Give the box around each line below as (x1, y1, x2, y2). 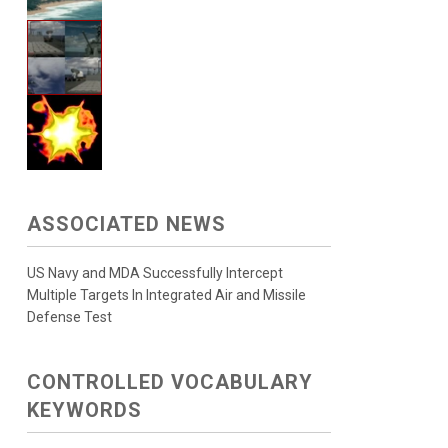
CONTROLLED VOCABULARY (26, 370, 313, 394)
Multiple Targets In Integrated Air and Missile (26, 287, 306, 303)
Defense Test (26, 309, 112, 325)
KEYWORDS (26, 398, 142, 422)
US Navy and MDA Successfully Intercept (26, 265, 283, 281)
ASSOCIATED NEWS (26, 212, 226, 236)
